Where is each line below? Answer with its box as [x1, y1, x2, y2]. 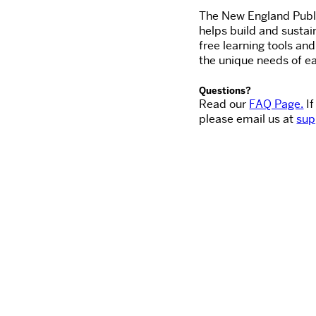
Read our [199, 96, 250, 111]
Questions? [199, 83, 252, 97]
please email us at [199, 111, 297, 126]
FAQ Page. [249, 96, 304, 111]
